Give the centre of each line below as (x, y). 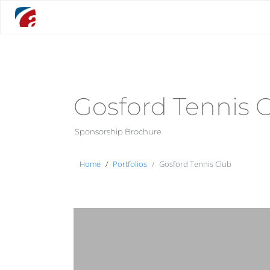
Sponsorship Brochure (118, 132)
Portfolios (130, 164)
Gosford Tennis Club (195, 164)
